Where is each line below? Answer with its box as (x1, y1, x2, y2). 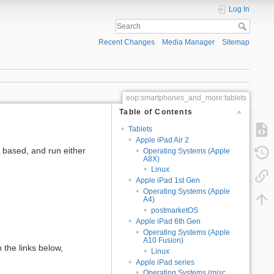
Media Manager (161, 38, 215, 47)
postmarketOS (150, 206, 198, 215)
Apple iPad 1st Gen (136, 176, 201, 185)
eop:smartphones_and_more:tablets (125, 93, 246, 102)
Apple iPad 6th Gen (136, 217, 201, 226)
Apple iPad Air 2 (136, 135, 190, 144)
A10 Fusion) (143, 235, 184, 245)
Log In (229, 5, 250, 13)
